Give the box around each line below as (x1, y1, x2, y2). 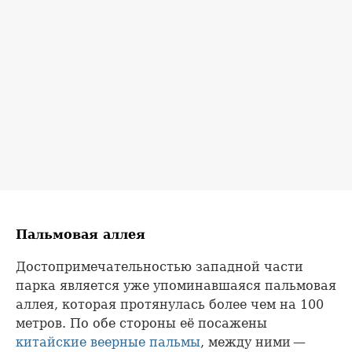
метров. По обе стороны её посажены (16, 315, 267, 331)
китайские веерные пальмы (16, 334, 200, 350)
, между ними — (200, 334, 308, 350)
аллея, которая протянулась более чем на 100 (16, 296, 324, 312)
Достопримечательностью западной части (16, 258, 303, 274)
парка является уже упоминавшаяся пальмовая (16, 277, 336, 293)
